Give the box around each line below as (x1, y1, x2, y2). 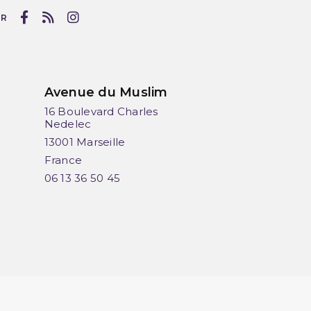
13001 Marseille (44, 135, 126, 149)
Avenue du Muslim (44, 85, 168, 101)
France (44, 153, 83, 167)
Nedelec (44, 117, 92, 131)
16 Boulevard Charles (44, 105, 158, 119)
